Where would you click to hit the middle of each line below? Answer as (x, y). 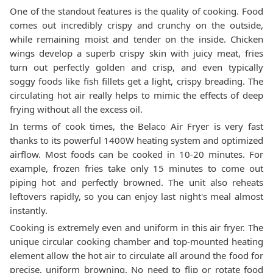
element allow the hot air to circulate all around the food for (136, 255)
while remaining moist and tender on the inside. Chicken (136, 39)
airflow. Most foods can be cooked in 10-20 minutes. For (136, 154)
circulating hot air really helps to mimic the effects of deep (136, 95)
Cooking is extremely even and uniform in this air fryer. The (136, 227)
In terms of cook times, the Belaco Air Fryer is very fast (136, 126)
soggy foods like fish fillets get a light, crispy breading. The (136, 81)
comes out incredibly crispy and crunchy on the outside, (136, 25)
